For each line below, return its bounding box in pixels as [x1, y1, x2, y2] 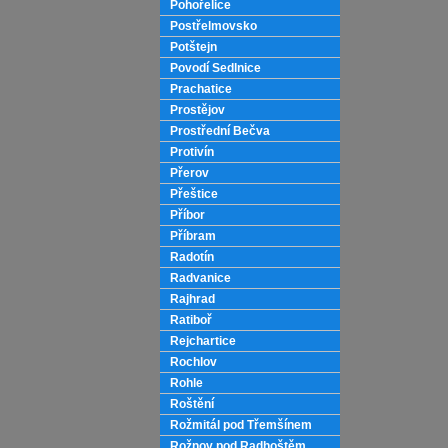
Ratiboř [170, 313, 212, 327]
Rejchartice [170, 334, 236, 348]
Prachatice [170, 82, 232, 96]
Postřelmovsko [170, 19, 257, 33]
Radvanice [170, 271, 231, 285]
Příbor [170, 208, 205, 222]
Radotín [170, 250, 214, 264]
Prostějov [170, 103, 225, 117]
